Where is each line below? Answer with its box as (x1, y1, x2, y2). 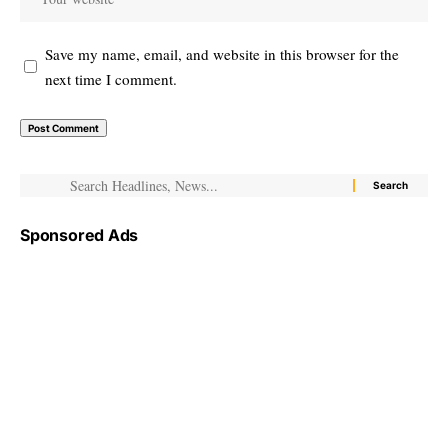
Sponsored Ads (20, 224, 139, 245)
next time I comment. (45, 68, 177, 89)
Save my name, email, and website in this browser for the (45, 43, 399, 64)
